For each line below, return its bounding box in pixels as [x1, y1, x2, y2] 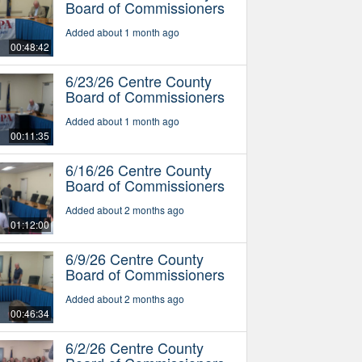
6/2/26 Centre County [65, 337, 204, 358]
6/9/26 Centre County [65, 248, 204, 270]
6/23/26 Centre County [65, 70, 212, 92]
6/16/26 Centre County [65, 159, 212, 181]
